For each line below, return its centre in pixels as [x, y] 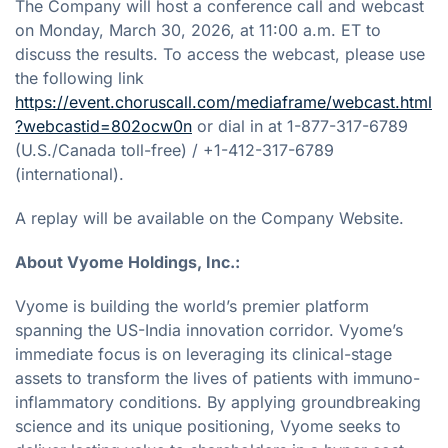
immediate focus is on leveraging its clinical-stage [203, 353]
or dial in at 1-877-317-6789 [300, 125]
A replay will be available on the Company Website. [209, 217]
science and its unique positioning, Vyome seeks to [208, 425]
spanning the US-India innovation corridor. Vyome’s [209, 329]
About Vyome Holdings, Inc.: [127, 261]
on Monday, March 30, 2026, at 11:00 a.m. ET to [198, 29]
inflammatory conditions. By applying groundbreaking [218, 401]
